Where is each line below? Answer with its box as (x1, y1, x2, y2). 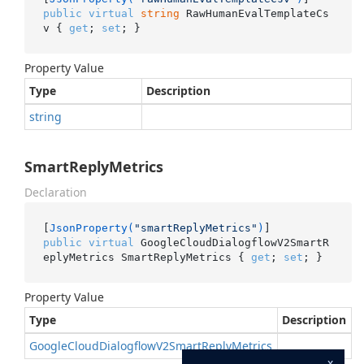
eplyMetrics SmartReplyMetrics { (42, 250, 251, 263)
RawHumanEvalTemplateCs (179, 6, 329, 19)
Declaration (24, 184, 87, 200)
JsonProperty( (49, 221, 134, 234)
